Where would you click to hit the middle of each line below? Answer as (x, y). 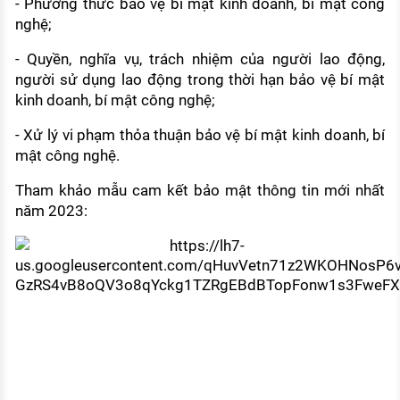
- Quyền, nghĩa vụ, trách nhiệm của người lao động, (200, 59)
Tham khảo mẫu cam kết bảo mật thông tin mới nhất (200, 191)
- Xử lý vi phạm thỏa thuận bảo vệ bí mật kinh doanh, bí (200, 135)
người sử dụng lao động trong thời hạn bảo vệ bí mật (200, 80)
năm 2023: (51, 211)
